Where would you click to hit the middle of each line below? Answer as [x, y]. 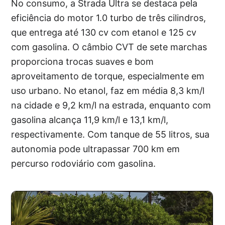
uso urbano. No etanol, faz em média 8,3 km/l [108, 90]
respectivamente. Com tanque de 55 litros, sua [110, 134]
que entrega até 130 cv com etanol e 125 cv [104, 32]
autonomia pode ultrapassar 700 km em [96, 149]
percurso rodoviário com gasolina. [84, 163]
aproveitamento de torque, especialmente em [108, 76]
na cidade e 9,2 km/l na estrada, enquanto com [111, 105]
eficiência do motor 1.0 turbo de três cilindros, [109, 18]
